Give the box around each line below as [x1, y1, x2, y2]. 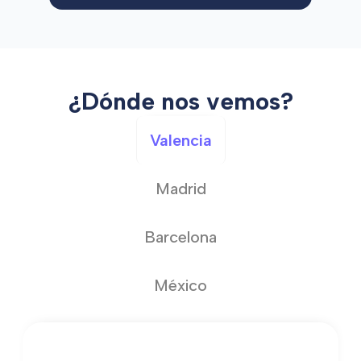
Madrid [155, 178, 206, 198]
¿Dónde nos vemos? [68, 85, 293, 116]
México [154, 275, 207, 295]
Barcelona [144, 226, 217, 247]
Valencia [149, 130, 212, 150]
